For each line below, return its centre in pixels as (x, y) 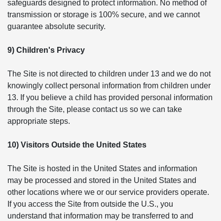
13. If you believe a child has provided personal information (110, 97)
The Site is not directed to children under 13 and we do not (109, 74)
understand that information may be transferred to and (100, 216)
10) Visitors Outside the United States (77, 145)
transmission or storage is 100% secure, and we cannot (104, 15)
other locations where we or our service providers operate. (108, 192)
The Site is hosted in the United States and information (102, 168)
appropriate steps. (39, 121)
